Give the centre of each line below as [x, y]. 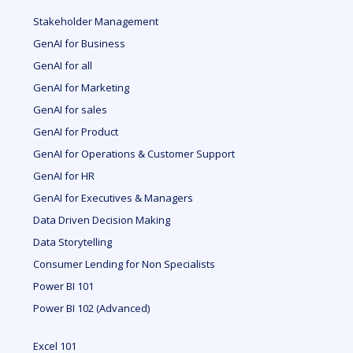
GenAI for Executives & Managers [113, 197]
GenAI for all [63, 65]
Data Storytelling [73, 242]
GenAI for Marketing [82, 87]
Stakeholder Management [96, 21]
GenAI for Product [76, 131]
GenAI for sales [71, 109]
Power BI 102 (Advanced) [92, 308]
